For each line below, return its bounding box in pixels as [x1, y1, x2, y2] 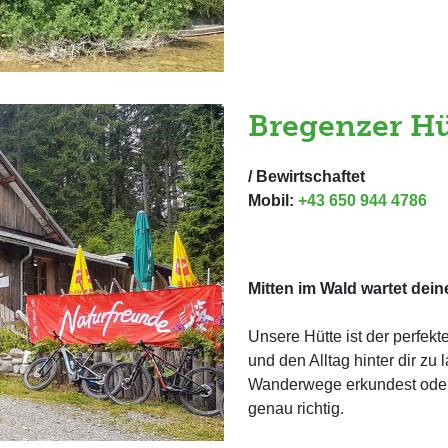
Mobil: [248, 192, 298, 209]
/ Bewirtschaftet [248, 168, 365, 185]
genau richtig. [248, 400, 344, 417]
